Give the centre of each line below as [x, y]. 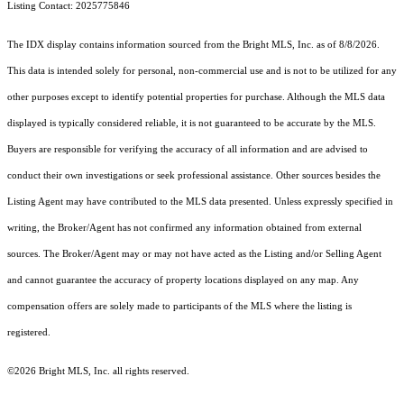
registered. [29, 333]
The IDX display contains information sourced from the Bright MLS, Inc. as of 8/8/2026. [193, 45]
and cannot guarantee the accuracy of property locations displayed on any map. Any [183, 280]
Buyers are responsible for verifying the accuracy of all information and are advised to [188, 150]
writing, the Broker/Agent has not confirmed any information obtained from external [184, 228]
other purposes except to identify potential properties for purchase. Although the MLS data [196, 97]
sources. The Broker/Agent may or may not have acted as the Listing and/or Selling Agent [194, 254]
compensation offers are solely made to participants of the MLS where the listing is [179, 307]
